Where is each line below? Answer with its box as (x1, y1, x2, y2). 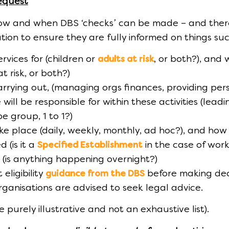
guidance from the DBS (45, 170, 145, 179)
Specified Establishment (37, 142, 143, 150)
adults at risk (98, 56, 154, 64)
